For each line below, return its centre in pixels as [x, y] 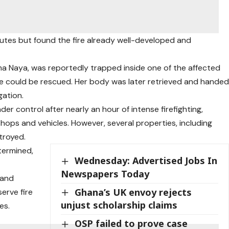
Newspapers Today [105, 174]
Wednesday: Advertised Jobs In [146, 161]
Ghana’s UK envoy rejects [133, 192]
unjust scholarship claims [119, 205]
